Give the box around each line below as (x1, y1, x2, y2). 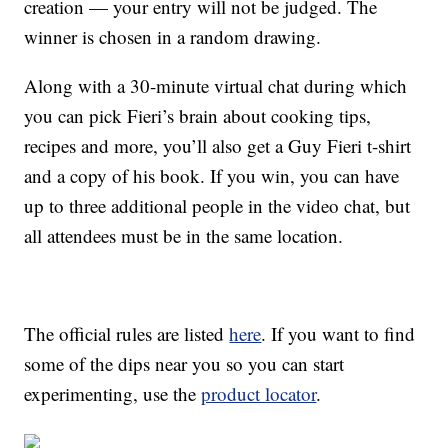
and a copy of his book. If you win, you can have (24, 163, 400, 189)
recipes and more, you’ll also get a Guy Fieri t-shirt (24, 133, 412, 159)
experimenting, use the (24, 381, 202, 407)
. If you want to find (261, 321, 416, 347)
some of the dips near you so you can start (24, 351, 345, 377)
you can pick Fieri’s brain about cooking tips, (24, 103, 372, 129)
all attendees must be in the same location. (24, 223, 344, 249)
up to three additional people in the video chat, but (24, 193, 411, 219)
